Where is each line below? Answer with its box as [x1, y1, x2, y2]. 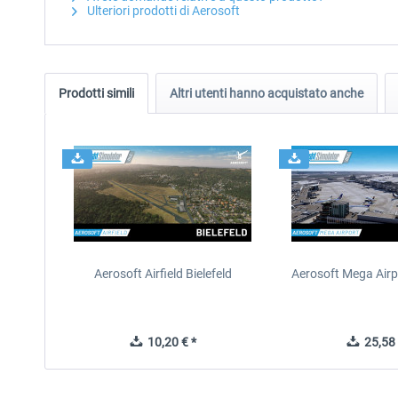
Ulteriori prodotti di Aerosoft [84, 4, 240, 18]
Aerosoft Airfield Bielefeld [93, 267, 232, 281]
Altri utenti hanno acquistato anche [170, 86, 363, 100]
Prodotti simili [59, 86, 134, 100]
